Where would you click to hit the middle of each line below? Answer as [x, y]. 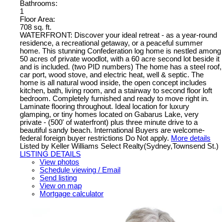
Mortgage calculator [72, 194]
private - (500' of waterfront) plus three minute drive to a [109, 122]
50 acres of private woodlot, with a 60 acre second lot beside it [120, 59]
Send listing [58, 178]
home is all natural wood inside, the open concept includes [113, 83]
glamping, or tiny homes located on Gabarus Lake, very [109, 114]
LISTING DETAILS [50, 154]
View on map [61, 186]
